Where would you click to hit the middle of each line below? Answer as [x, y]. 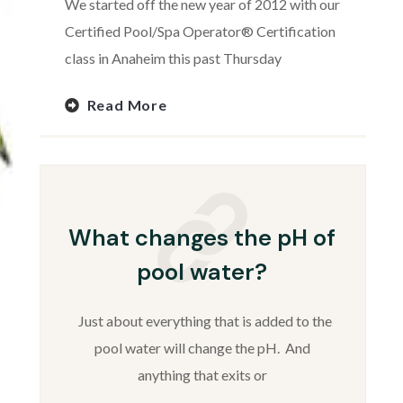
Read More [127, 104]
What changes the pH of [202, 238]
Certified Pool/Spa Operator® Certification [200, 31]
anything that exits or [202, 375]
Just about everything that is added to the [202, 321]
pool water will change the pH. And [202, 348]
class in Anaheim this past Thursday [173, 58]
